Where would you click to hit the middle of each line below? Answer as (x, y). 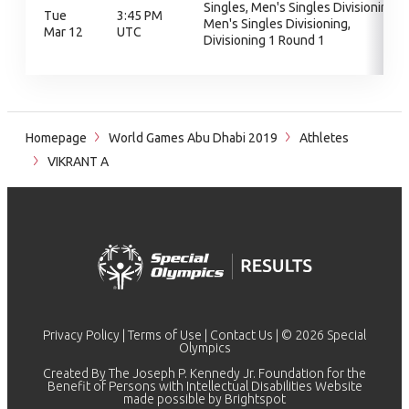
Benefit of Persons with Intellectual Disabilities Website (204, 386)
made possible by (174, 399)
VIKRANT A (77, 162)
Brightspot (255, 399)
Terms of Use (165, 335)
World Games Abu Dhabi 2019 (193, 138)
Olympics (204, 348)
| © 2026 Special (320, 335)
